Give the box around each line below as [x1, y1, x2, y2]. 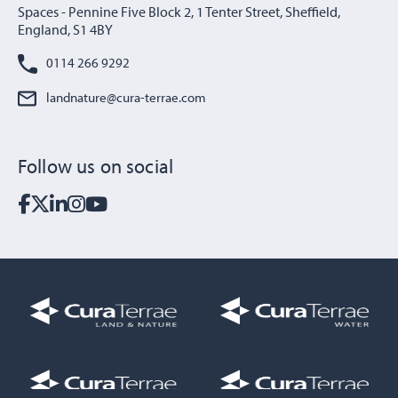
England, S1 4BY [18, 20, 113, 39]
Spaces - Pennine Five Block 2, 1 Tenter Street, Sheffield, [18, 3, 340, 21]
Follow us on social [18, 153, 174, 179]
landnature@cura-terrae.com [46, 88, 206, 106]
